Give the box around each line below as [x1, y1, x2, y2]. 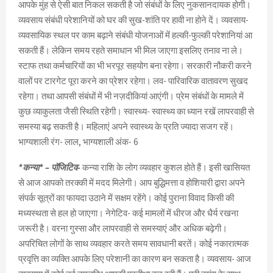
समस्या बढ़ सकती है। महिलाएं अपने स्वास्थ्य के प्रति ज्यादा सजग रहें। [18, 121, 234, 133]
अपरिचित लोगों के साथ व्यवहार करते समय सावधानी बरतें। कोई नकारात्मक [18, 238, 249, 250]
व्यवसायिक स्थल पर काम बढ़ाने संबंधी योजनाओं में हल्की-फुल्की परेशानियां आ [18, 29, 252, 41]
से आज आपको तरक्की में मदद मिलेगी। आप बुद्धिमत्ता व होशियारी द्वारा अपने [18, 177, 245, 189]
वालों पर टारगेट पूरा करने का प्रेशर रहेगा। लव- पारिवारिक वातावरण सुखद [18, 75, 248, 87]
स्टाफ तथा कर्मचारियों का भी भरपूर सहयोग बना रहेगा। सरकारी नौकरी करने [18, 60, 252, 72]
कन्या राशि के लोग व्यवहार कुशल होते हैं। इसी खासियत [82, 161, 250, 174]
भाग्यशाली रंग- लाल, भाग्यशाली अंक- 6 [18, 136, 138, 148]
